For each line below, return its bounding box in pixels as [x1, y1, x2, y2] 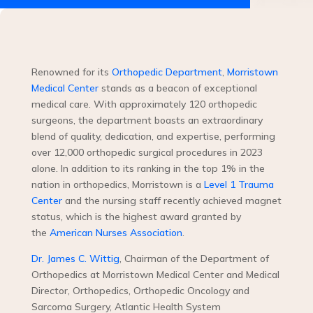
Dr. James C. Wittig [31, 252, 119, 265]
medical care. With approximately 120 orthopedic [31, 98, 257, 111]
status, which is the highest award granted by [31, 210, 241, 224]
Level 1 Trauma [203, 178, 274, 191]
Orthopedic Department [111, 66, 222, 79]
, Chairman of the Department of [119, 252, 269, 265]
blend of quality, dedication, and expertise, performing [31, 130, 275, 143]
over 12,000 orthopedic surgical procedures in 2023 [31, 146, 263, 159]
